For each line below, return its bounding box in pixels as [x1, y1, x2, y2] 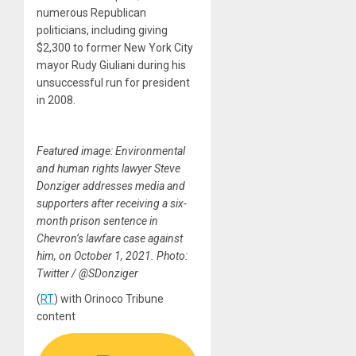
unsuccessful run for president [37, 76, 190, 90]
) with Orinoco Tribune [54, 292, 164, 306]
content [37, 310, 75, 323]
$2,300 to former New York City [37, 41, 193, 55]
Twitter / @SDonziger [37, 267, 138, 281]
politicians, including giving [37, 24, 168, 37]
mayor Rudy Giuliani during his [37, 59, 186, 72]
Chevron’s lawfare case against [37, 232, 183, 246]
